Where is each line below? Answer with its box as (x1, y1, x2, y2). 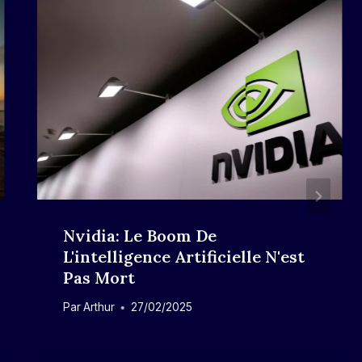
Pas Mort (62, 267, 135, 288)
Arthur (82, 301, 115, 314)
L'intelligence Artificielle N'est (62, 246, 305, 267)
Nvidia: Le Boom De (62, 225, 217, 246)
